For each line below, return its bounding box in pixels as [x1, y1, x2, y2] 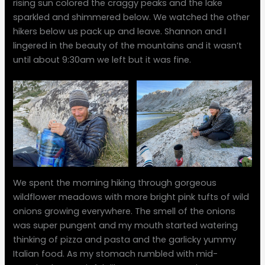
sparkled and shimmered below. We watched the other [13, 11, 250, 24]
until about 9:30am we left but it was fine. [13, 54, 192, 66]
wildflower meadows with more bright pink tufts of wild [13, 190, 250, 203]
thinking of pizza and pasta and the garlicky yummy [13, 233, 237, 245]
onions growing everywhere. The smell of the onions [13, 205, 236, 217]
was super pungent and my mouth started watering [13, 219, 238, 231]
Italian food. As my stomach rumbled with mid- [13, 247, 218, 260]
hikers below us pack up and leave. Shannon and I [13, 25, 227, 38]
